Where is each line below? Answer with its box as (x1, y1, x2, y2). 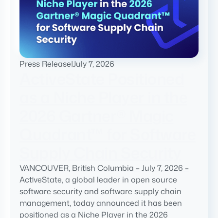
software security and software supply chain (19, 185, 182, 197)
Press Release (19, 58, 71, 69)
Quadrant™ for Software (19, 123, 196, 145)
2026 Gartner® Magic (19, 104, 174, 127)
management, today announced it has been (19, 197, 182, 208)
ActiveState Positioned (19, 67, 184, 90)
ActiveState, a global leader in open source (19, 174, 177, 185)
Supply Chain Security (19, 141, 182, 163)
